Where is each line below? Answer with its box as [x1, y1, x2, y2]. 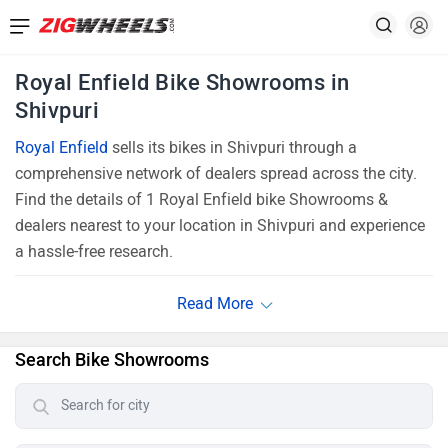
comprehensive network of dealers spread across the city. [15, 164, 417, 183]
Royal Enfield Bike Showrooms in [15, 69, 350, 96]
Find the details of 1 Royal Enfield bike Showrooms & [15, 190, 388, 209]
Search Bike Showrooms [15, 349, 209, 371]
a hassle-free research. [15, 242, 173, 261]
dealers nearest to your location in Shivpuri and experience [15, 216, 425, 235]
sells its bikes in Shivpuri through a [108, 138, 357, 157]
